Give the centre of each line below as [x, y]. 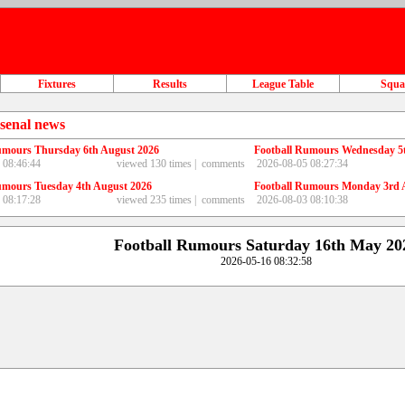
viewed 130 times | [158, 164]
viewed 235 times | [158, 200]
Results [170, 84]
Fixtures [57, 84]
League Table [283, 84]
